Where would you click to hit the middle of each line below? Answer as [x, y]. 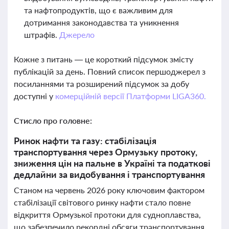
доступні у [35, 96]
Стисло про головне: [53, 120]
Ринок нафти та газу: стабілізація [85, 141]
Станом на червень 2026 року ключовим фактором [109, 190]
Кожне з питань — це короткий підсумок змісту [104, 59]
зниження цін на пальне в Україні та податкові [112, 163]
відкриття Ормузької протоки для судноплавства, [107, 214]
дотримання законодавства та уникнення [101, 22]
